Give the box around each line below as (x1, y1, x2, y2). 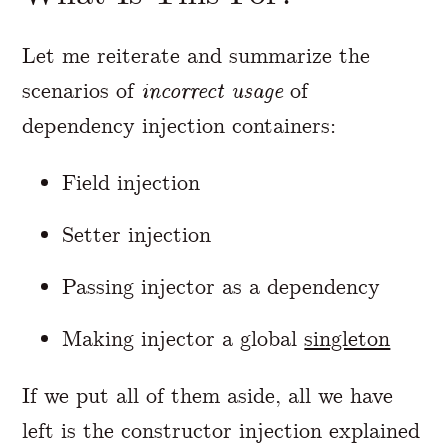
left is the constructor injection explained (22, 417, 421, 445)
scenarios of (22, 77, 142, 105)
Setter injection (62, 221, 212, 249)
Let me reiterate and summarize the (22, 42, 371, 70)
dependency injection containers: (22, 112, 337, 140)
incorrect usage (141, 77, 284, 105)
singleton (304, 324, 391, 352)
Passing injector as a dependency (62, 273, 381, 300)
